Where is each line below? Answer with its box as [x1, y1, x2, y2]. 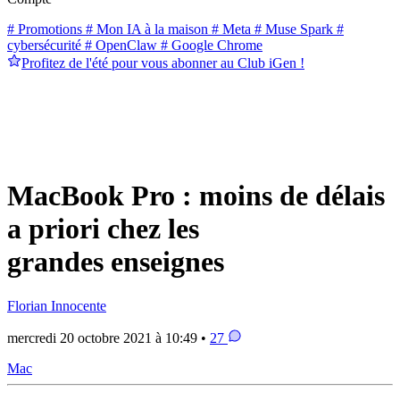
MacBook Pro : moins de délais [7, 179, 385, 212]
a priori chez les [7, 212, 199, 246]
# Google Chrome [157, 37, 262, 53]
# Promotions [7, 21, 82, 37]
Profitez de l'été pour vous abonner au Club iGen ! [21, 54, 304, 71]
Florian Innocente [7, 297, 106, 313]
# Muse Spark [251, 21, 333, 37]
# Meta [208, 21, 251, 37]
